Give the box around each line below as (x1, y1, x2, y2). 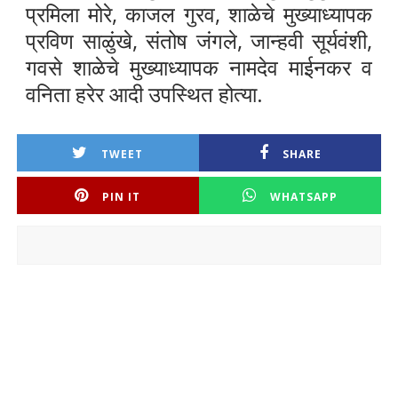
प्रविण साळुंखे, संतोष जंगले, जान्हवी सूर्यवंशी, (25, 26, 373, 56)
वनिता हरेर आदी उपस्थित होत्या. (25, 79, 263, 109)
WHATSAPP (270, 189, 338, 205)
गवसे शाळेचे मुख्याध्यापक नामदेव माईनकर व (25, 52, 373, 83)
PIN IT (102, 189, 141, 205)
